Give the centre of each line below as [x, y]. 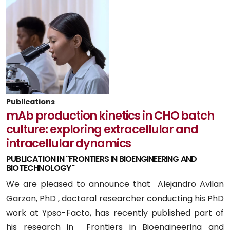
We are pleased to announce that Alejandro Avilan [115, 184]
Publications [31, 101]
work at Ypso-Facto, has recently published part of [115, 213]
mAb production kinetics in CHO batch [110, 115]
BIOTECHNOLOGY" [40, 168]
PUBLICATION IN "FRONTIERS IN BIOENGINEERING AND [102, 159]
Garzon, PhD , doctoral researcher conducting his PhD [115, 198]
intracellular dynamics [69, 143]
